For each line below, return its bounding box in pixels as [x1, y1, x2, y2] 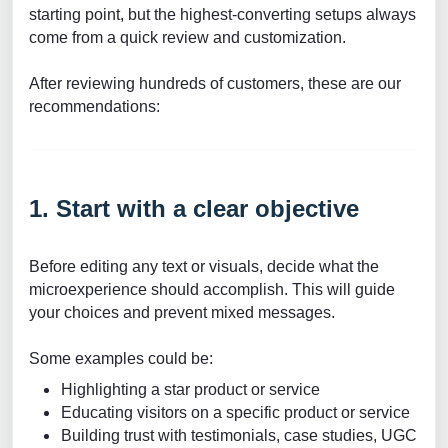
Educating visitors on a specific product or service [61, 404, 410, 421]
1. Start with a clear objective [29, 195, 359, 222]
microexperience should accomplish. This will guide [29, 281, 395, 298]
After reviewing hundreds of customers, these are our [29, 75, 401, 92]
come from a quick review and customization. [29, 29, 346, 46]
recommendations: [29, 98, 160, 115]
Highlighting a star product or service [61, 381, 320, 398]
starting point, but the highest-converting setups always [29, 6, 416, 23]
